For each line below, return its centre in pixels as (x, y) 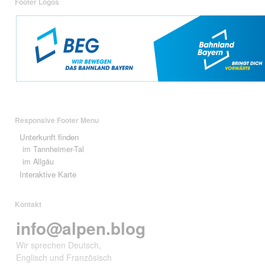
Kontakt (28, 204)
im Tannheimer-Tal (54, 149)
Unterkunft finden (49, 137)
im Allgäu (38, 161)
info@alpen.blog (81, 228)
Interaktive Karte (48, 174)
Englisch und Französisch (64, 258)
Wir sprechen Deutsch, (59, 245)
